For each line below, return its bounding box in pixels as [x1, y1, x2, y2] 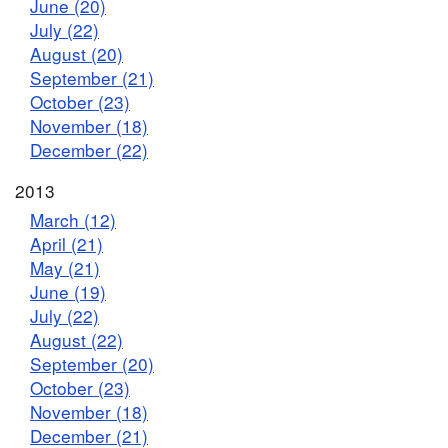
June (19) [30, 279, 106, 305]
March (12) [30, 207, 116, 233]
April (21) [30, 231, 103, 257]
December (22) [30, 136, 148, 162]
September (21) [30, 64, 154, 90]
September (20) [30, 351, 154, 377]
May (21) [30, 255, 100, 281]
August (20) [30, 40, 123, 66]
